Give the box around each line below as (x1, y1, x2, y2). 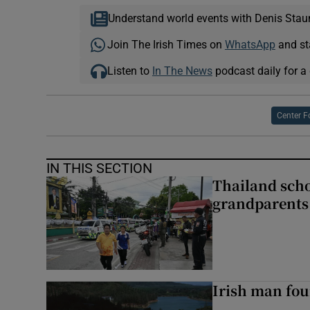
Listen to (107, 65, 152, 77)
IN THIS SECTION (46, 161, 153, 176)
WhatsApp (224, 39, 275, 51)
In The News (152, 65, 212, 77)
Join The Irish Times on (107, 39, 225, 51)
